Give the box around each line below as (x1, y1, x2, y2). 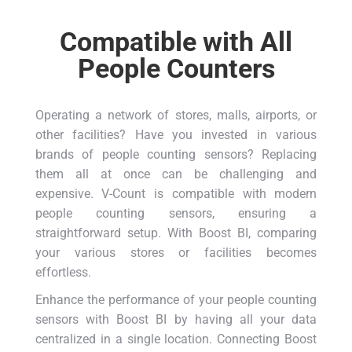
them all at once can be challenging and (35, 167, 317, 182)
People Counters (77, 53, 275, 85)
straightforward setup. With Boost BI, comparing (35, 225, 317, 241)
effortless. (35, 265, 91, 280)
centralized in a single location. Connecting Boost (35, 332, 317, 347)
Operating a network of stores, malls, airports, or (35, 108, 317, 123)
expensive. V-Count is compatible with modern (35, 186, 317, 202)
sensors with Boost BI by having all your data (35, 312, 317, 328)
